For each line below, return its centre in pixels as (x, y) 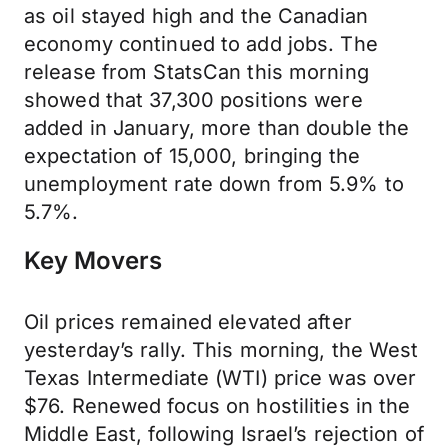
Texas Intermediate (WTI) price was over (220, 378)
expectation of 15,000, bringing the (192, 156)
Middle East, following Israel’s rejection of (224, 434)
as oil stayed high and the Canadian (196, 16)
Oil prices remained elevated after (188, 322)
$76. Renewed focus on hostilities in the (217, 406)
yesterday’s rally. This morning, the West (221, 350)
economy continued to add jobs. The (201, 44)
